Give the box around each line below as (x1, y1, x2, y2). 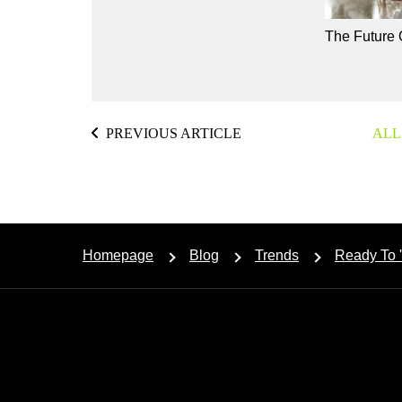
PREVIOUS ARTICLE (106, 125, 241, 141)
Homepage (83, 247, 153, 263)
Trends (255, 247, 299, 263)
